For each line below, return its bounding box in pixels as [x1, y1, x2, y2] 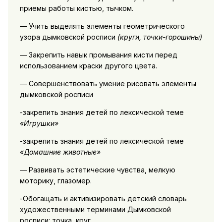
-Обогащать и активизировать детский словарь [19, 194, 187, 203]
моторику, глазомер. [19, 176, 92, 185]
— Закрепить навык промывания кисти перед [19, 50, 177, 59]
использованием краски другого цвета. [19, 61, 157, 70]
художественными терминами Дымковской [19, 205, 171, 214]
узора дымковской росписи [19, 32, 117, 41]
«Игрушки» [19, 118, 58, 127]
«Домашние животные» [19, 147, 101, 156]
